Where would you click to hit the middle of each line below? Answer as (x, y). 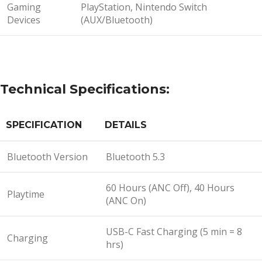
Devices (24, 20)
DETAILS (126, 125)
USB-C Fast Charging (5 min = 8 (174, 231)
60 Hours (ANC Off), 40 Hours (170, 187)
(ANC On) (126, 200)
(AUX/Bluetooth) (117, 20)
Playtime (26, 194)
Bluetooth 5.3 (135, 156)
